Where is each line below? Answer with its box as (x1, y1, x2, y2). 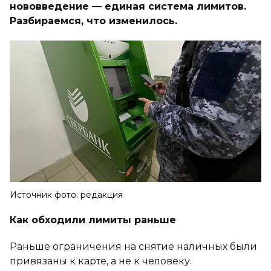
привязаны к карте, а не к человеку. (10, 255, 192, 267)
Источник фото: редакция (10, 189, 123, 200)
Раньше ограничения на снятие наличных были (10, 240, 257, 252)
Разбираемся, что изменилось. (10, 15, 177, 27)
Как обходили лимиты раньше (10, 214, 176, 226)
